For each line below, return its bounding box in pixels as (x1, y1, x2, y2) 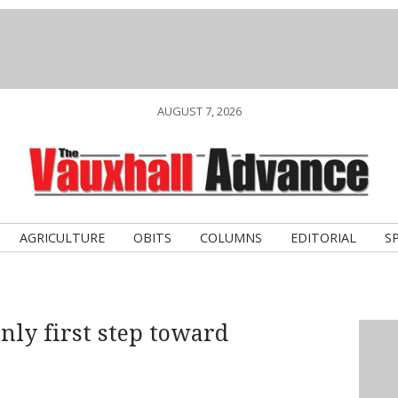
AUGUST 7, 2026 (156, 103, 242, 119)
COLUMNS (200, 229, 262, 246)
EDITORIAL (291, 229, 356, 246)
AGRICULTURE (20, 229, 105, 246)
